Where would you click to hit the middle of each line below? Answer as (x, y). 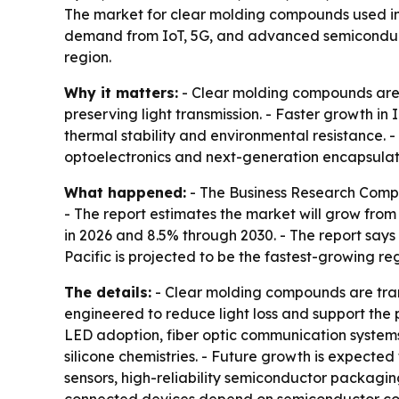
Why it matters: (121, 93)
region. (88, 57)
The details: (108, 292)
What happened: (125, 192)
